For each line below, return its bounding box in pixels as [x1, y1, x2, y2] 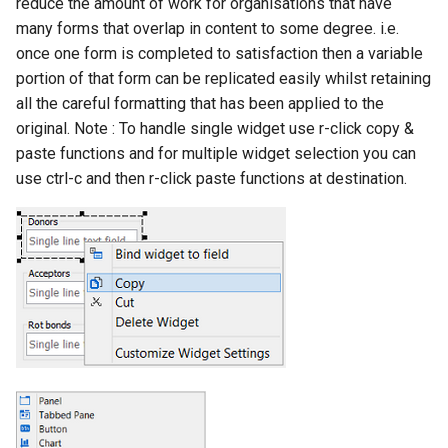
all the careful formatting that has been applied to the [16, 93, 384, 113]
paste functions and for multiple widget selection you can [16, 143, 416, 163]
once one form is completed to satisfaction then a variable [16, 43, 423, 63]
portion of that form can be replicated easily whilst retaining [16, 68, 431, 88]
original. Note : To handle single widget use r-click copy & [16, 118, 414, 138]
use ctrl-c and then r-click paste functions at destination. [16, 168, 407, 188]
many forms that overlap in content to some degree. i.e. [16, 18, 399, 38]
